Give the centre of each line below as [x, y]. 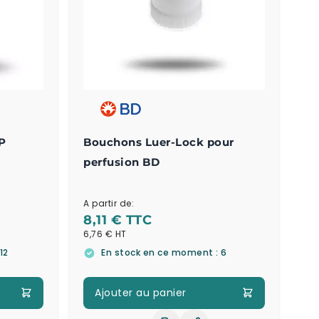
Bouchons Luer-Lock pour [159, 142]
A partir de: [109, 204]
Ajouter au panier [141, 292]
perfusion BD [122, 162]
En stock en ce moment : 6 [164, 253]
